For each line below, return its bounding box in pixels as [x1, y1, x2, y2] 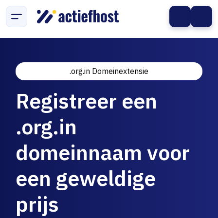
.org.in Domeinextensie [70, 66, 148, 76]
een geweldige [16, 164, 156, 192]
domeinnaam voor [16, 139, 190, 166]
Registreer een [16, 87, 157, 114]
